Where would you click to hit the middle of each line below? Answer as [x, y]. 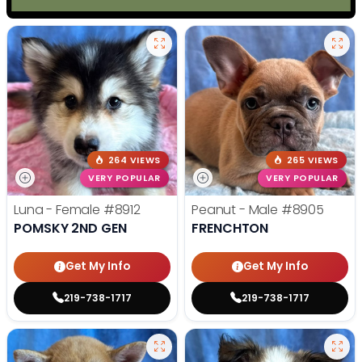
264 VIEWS [134, 160]
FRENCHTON [230, 228]
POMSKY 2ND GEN [70, 228]
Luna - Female [59, 209]
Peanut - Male [236, 209]
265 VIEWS [312, 160]
